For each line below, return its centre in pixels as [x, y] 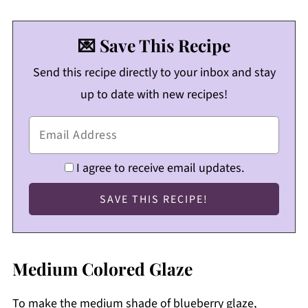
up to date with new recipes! [154, 95]
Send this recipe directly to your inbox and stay [154, 73]
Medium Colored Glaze [102, 269]
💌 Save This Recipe [154, 45]
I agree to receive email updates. [160, 168]
